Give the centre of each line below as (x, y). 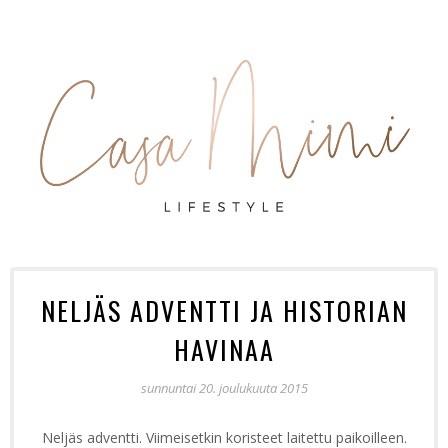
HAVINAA (224, 349)
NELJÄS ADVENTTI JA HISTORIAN (224, 310)
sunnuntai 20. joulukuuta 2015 (224, 387)
